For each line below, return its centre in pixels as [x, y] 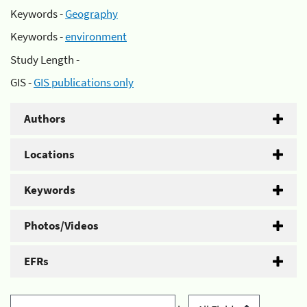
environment [96, 36]
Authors [45, 119]
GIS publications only [84, 82]
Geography [91, 13]
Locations [49, 154]
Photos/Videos [61, 225]
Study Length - [45, 59]
